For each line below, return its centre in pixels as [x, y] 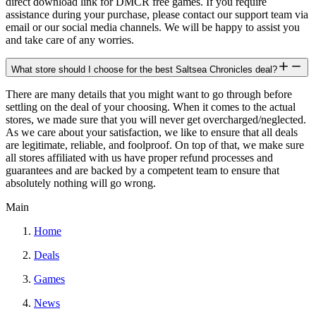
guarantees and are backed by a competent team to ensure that [142, 170]
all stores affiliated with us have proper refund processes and [139, 157]
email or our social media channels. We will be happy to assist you [153, 27]
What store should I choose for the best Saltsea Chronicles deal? [144, 69]
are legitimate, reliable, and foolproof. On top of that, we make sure [155, 145]
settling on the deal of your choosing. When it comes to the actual [151, 107]
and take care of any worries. [70, 39]
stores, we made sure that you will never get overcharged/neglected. [156, 119]
